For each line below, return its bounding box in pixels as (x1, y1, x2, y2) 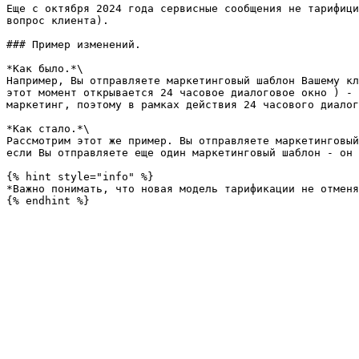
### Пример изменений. (6, 38, 141, 50)
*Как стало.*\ (6, 123, 90, 135)
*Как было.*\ (6, 63, 83, 75)
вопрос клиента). (6, 14, 109, 26)
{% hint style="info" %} (6, 171, 154, 183)
